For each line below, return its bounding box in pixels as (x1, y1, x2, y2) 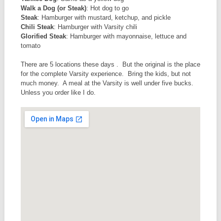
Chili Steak (20, 23, 54, 31)
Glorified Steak (20, 32, 66, 40)
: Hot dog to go (86, 4, 129, 12)
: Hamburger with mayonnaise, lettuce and (66, 32, 186, 40)
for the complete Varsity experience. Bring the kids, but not (20, 70, 191, 78)
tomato (20, 41, 40, 49)
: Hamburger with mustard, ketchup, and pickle (37, 13, 171, 21)
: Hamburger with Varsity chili (53, 23, 137, 31)
